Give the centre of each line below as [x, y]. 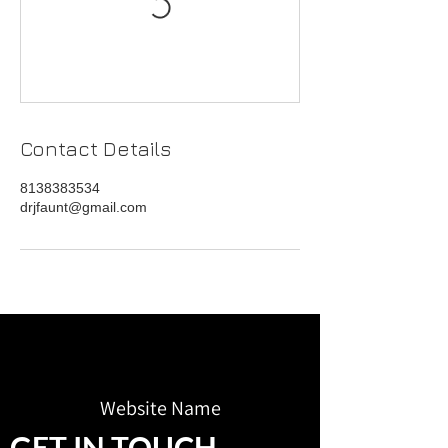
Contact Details [95, 148]
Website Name [160, 407]
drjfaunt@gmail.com [83, 206]
